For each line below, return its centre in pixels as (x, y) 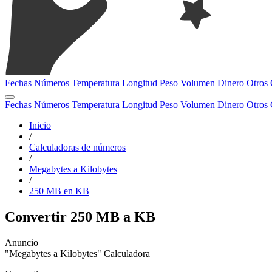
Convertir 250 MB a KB (80, 216)
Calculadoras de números (77, 147)
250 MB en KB (59, 191)
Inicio (40, 125)
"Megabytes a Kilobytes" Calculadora (77, 253)
